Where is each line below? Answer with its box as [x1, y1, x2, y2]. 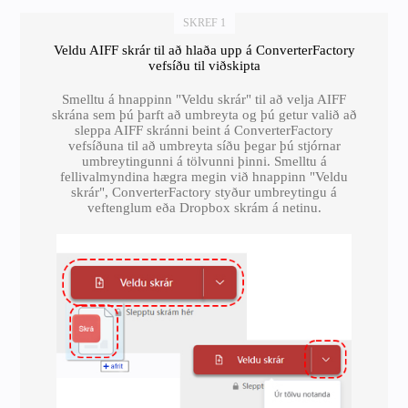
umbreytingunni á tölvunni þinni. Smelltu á [81, 154, 327, 168]
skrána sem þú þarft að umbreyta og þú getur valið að [51, 107, 357, 122]
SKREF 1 [182, 16, 226, 29]
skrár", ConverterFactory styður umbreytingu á [71, 185, 337, 199]
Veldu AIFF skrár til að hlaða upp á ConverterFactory [53, 43, 355, 57]
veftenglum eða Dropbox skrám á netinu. [87, 200, 321, 215]
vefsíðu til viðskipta [148, 58, 260, 73]
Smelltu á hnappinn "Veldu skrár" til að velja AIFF [62, 92, 346, 107]
